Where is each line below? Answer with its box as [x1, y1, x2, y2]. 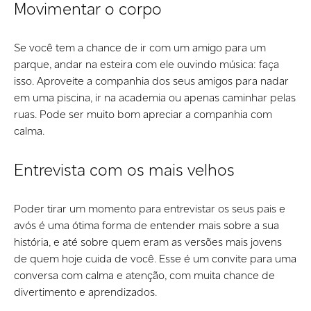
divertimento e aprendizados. [14, 284, 160, 299]
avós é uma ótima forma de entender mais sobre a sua [14, 217, 279, 233]
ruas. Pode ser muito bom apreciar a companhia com [14, 106, 272, 121]
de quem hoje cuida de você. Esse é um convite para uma [14, 251, 296, 266]
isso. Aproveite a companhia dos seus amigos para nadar [14, 73, 289, 88]
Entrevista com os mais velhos [14, 158, 239, 180]
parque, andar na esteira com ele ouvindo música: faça [14, 56, 279, 72]
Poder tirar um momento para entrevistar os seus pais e [14, 201, 285, 216]
